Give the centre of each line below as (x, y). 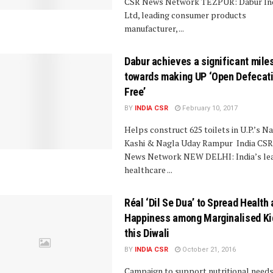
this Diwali (147, 233)
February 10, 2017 (209, 108)
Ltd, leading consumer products (185, 15)
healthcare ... (148, 170)
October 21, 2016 (208, 250)
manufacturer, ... (154, 28)
